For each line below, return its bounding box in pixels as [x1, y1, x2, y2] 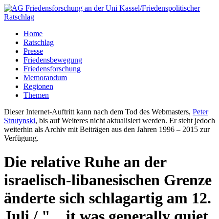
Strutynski [4, 116, 35, 125]
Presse [23, 47, 43, 55]
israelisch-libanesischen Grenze [4, 171, 212, 189]
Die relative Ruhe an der [4, 153, 166, 171]
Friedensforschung [23, 65, 81, 73]
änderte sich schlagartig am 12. [4, 189, 211, 207]
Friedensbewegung [23, 56, 82, 64]
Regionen [23, 82, 53, 90]
